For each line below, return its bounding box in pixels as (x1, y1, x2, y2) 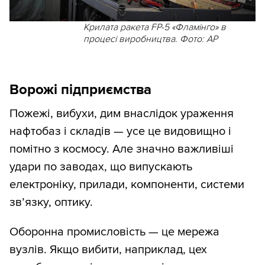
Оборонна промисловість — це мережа (9, 224, 219, 239)
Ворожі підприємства (9, 80, 151, 98)
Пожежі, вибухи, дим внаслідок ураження (9, 106, 234, 121)
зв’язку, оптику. (9, 195, 93, 209)
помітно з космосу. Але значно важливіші (9, 141, 234, 156)
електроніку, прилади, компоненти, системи (9, 177, 244, 192)
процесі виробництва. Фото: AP (83, 33, 218, 45)
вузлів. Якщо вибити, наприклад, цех (9, 242, 207, 257)
